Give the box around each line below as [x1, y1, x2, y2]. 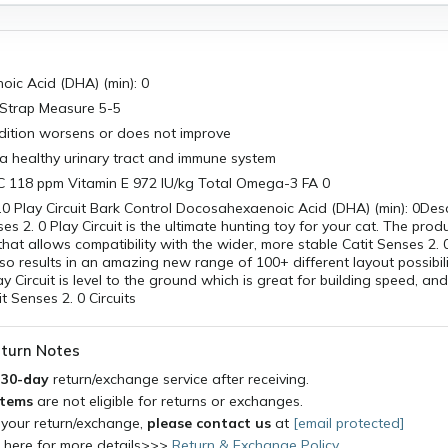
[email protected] [293, 414, 404, 432]
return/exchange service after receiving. [53, 370, 309, 388]
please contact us [147, 414, 271, 432]
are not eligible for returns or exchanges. [33, 392, 303, 410]
